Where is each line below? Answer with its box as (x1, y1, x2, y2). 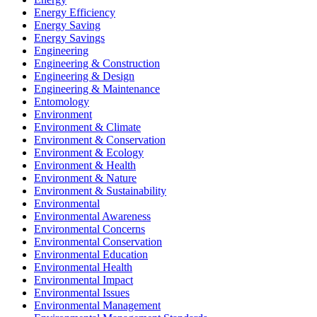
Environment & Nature (34, 171, 137, 184)
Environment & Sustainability (34, 184, 166, 197)
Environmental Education (34, 248, 148, 260)
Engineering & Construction (34, 57, 160, 69)
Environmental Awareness (34, 209, 151, 222)
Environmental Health (34, 260, 132, 273)
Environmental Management (34, 299, 161, 311)
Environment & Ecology (34, 146, 144, 158)
